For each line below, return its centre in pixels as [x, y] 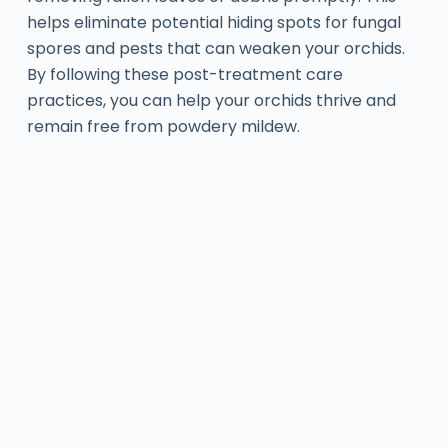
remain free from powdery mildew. [163, 126]
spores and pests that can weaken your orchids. [215, 48]
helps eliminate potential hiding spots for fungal [213, 22]
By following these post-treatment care [184, 74]
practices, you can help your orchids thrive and [211, 100]
